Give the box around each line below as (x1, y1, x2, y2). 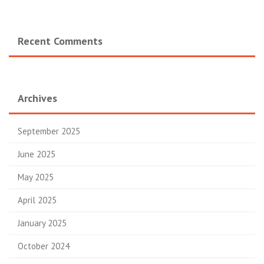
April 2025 (18, 194, 57, 206)
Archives (18, 91, 57, 105)
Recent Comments (18, 34, 103, 48)
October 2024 (18, 240, 70, 252)
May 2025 (18, 171, 54, 183)
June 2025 (18, 148, 55, 160)
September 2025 (18, 126, 80, 137)
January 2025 (18, 217, 67, 229)
